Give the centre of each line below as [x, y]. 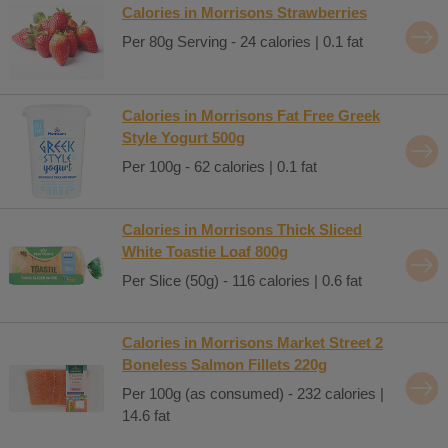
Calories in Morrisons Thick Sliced [242, 229]
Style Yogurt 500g [183, 137]
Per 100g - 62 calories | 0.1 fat [219, 166]
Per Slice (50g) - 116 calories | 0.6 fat [242, 280]
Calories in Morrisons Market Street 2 [252, 342]
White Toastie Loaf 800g [205, 251]
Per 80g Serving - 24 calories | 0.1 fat [242, 41]
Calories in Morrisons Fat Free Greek [251, 115]
